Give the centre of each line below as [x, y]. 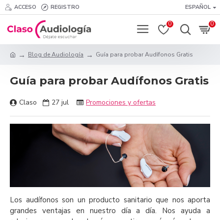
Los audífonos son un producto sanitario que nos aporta [110, 200]
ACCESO [25, 7]
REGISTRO [65, 7]
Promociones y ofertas [121, 102]
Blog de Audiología [56, 55]
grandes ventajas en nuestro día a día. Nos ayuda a [110, 210]
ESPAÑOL [198, 7]
